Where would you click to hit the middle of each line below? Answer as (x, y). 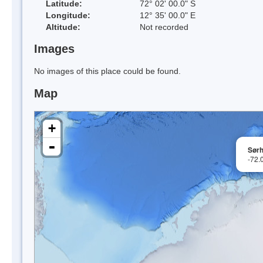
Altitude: (63, 27)
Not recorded (164, 27)
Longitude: (68, 15)
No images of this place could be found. (107, 71)
